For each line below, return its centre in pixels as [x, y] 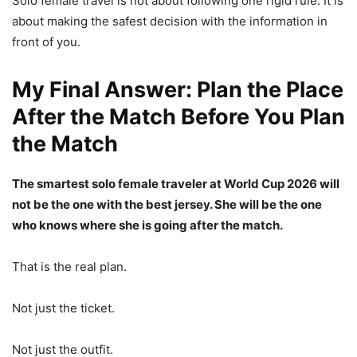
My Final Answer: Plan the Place [178, 89]
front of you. [46, 41]
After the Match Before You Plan [178, 116]
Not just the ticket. [63, 308]
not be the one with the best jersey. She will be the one [167, 204]
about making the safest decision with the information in [170, 21]
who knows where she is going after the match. [147, 225]
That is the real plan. [69, 266]
